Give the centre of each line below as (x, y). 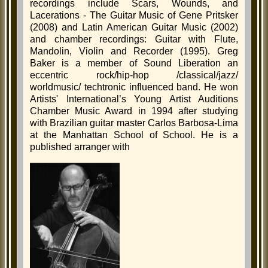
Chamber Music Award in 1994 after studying (134, 111)
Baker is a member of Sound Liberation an (134, 63)
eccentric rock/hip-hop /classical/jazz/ (134, 75)
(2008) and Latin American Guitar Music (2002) (134, 28)
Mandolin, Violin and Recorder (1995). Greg (134, 51)
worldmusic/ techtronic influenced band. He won (134, 87)
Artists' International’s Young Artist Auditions (134, 99)
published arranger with (80, 147)
